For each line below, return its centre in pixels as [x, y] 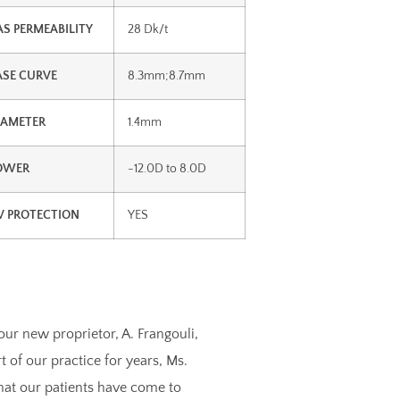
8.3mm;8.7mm [166, 76]
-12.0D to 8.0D [167, 169]
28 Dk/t [147, 30]
